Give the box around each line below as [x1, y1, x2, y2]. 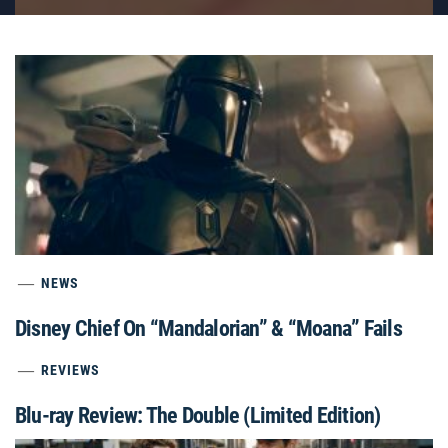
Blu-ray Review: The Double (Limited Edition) [15, 403, 381, 428]
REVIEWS [41, 362, 101, 378]
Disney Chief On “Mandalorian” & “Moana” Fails [15, 316, 402, 341]
